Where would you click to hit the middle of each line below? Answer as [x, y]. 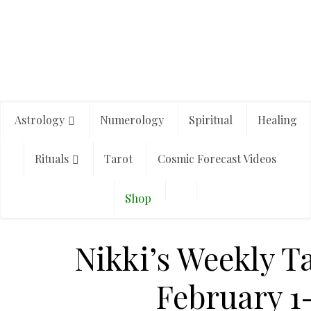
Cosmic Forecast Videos [217, 159]
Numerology [132, 120]
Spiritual [210, 120]
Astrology [39, 120]
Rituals [52, 159]
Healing [277, 120]
